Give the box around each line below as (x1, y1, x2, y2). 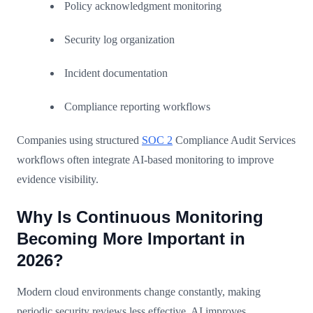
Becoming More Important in (17, 228, 245, 248)
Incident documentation (64, 66, 168, 79)
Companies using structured (17, 133, 142, 146)
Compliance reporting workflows (64, 100, 210, 112)
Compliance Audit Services (173, 133, 296, 146)
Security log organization (64, 33, 175, 45)
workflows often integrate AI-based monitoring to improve (17, 153, 274, 166)
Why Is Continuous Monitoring (17, 207, 263, 226)
